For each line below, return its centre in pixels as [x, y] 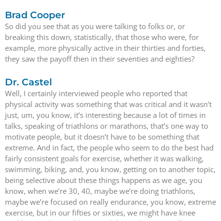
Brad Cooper [35, 15]
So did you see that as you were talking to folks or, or [95, 26]
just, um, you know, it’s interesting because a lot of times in [105, 115]
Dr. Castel [28, 82]
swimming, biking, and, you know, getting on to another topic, [110, 169]
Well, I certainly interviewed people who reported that [96, 93]
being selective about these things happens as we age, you [104, 180]
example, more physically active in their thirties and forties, [105, 48]
